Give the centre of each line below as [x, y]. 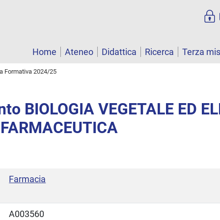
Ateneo [79, 52]
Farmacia [27, 179]
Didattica [119, 52]
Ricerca [159, 52]
